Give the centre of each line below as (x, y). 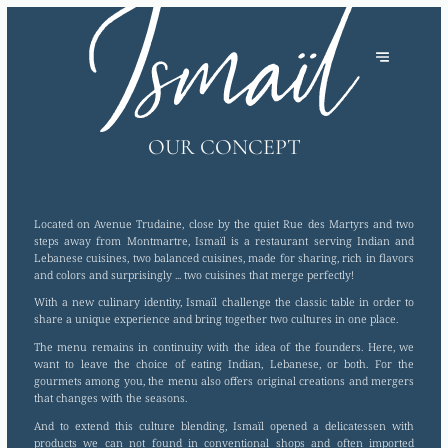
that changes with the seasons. (110, 398)
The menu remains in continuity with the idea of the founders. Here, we (224, 347)
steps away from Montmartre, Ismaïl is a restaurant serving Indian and (224, 240)
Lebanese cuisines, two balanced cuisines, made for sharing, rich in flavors (224, 257)
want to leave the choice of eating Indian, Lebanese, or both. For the (224, 364)
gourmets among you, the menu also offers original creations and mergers (224, 381)
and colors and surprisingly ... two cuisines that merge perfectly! (193, 274)
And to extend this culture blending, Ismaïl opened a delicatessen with (224, 425)
